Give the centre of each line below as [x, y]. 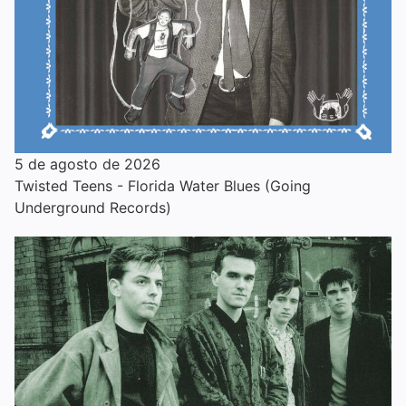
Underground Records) [93, 208]
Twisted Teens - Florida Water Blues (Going [163, 186]
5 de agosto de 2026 [87, 164]
